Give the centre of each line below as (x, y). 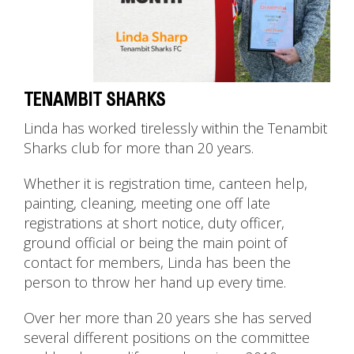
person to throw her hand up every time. (155, 282)
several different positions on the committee (167, 338)
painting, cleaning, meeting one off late (147, 203)
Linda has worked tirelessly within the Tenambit (175, 128)
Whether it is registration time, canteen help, (166, 184)
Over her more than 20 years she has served (168, 318)
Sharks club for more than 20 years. (139, 148)
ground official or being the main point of (155, 243)
